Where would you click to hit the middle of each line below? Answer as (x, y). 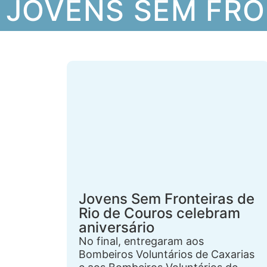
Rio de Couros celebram (159, 213)
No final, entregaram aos (141, 241)
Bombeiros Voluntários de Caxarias (167, 254)
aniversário (117, 227)
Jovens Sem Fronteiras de (167, 199)
